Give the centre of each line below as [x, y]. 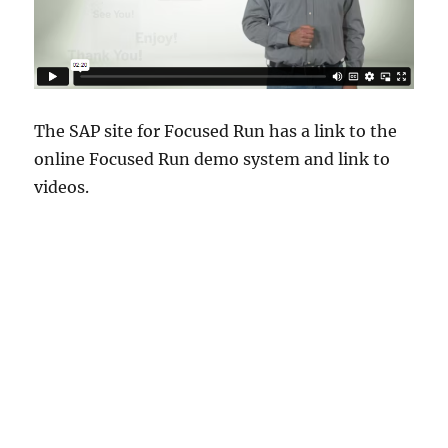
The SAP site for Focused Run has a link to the [216, 130]
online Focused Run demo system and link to [212, 158]
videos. [62, 186]
